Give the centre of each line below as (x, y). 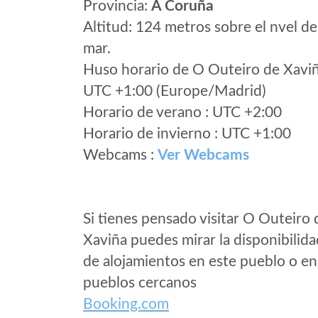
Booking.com (126, 304)
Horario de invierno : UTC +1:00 (187, 134)
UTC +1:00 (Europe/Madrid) (175, 91)
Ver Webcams (203, 155)
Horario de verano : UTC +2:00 (182, 113)
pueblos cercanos (140, 283)
